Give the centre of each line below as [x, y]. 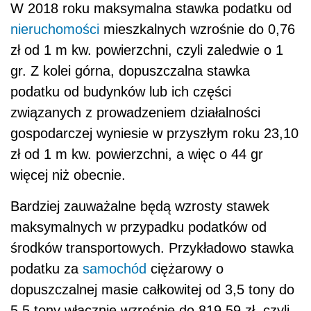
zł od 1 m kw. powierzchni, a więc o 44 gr [137, 154]
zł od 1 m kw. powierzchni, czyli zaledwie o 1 [147, 50]
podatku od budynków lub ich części [121, 92]
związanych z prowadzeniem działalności [135, 113]
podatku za [47, 269]
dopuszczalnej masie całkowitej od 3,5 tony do [152, 290]
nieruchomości [55, 30]
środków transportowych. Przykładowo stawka [152, 248]
